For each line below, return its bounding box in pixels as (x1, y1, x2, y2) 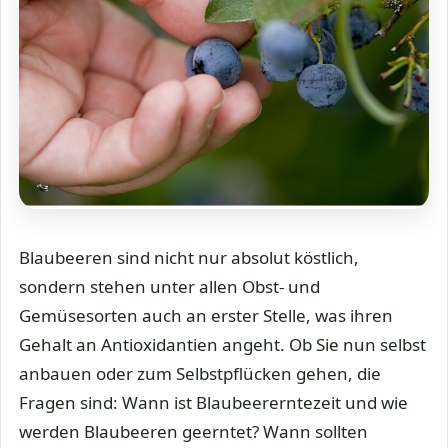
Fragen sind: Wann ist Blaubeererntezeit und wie (19, 391, 408, 415)
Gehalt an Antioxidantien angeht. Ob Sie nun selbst (19, 333, 426, 357)
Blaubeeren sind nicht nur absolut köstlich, (19, 246, 359, 270)
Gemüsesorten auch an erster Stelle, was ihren (19, 304, 393, 328)
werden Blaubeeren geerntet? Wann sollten (19, 420, 368, 444)
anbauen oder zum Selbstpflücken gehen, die (19, 362, 381, 386)
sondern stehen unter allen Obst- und (19, 275, 320, 299)
